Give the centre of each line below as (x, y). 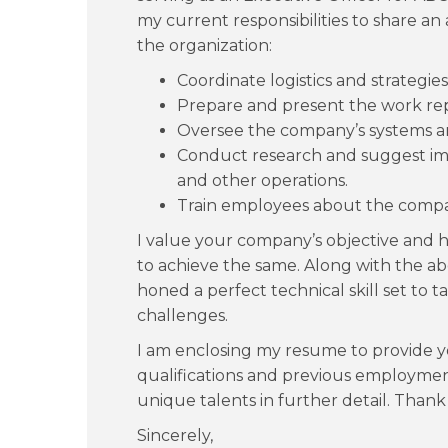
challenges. (182, 315)
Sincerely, (175, 435)
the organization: (204, 45)
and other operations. (262, 180)
